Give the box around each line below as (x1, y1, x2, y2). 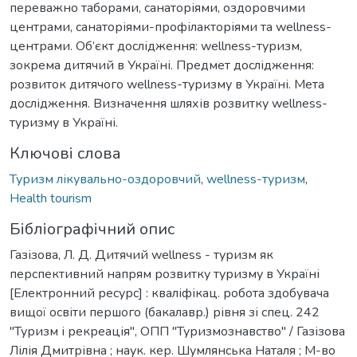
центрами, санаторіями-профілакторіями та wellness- (10, 18, 331, 36)
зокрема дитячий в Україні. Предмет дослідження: (10, 56, 314, 74)
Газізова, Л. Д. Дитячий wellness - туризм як (10, 245, 273, 264)
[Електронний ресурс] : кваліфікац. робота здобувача (10, 284, 329, 302)
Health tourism (10, 189, 92, 207)
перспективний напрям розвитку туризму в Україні (10, 265, 320, 283)
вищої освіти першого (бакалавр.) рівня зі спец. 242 (10, 303, 320, 321)
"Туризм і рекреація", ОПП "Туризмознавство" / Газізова (10, 322, 345, 340)
